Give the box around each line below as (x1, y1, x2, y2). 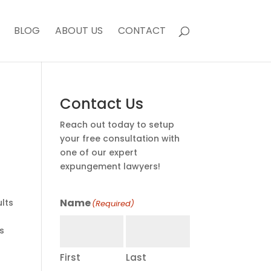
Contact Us (59, 94, 143, 114)
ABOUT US (54, 24, 103, 38)
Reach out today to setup (59, 119, 174, 131)
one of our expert (59, 146, 137, 158)
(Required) (91, 198, 134, 209)
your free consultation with (59, 132, 180, 145)
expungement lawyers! (59, 160, 160, 172)
